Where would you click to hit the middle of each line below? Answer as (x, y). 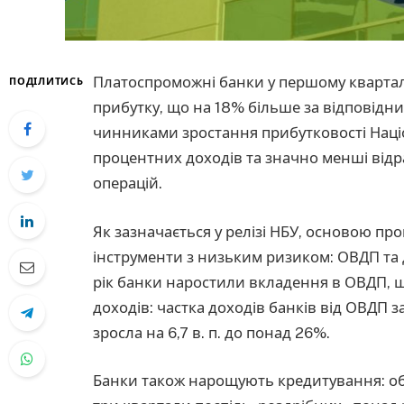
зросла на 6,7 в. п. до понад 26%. (211, 332)
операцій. (128, 183)
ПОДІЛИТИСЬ (46, 81)
